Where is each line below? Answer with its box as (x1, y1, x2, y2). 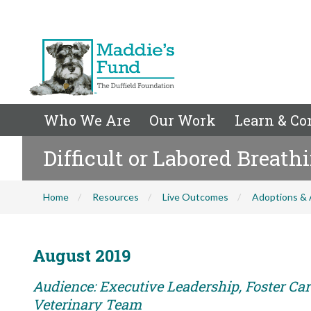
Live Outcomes (162, 191, 228, 203)
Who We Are (44, 111, 131, 129)
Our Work (149, 111, 216, 129)
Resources (92, 191, 139, 203)
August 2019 (33, 244, 131, 267)
